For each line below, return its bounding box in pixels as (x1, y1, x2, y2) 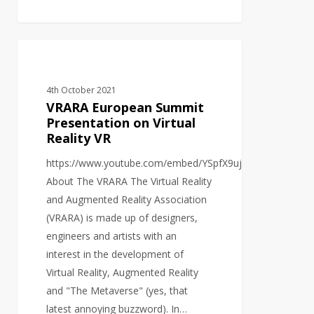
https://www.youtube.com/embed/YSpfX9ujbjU (46, 156, 258, 170)
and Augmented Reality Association (46, 193, 207, 207)
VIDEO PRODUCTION (39, 55, 128, 68)
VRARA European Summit (46, 99, 205, 116)
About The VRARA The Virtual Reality (46, 175, 212, 189)
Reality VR (46, 130, 111, 147)
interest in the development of (46, 247, 184, 261)
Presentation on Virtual (46, 114, 196, 132)
